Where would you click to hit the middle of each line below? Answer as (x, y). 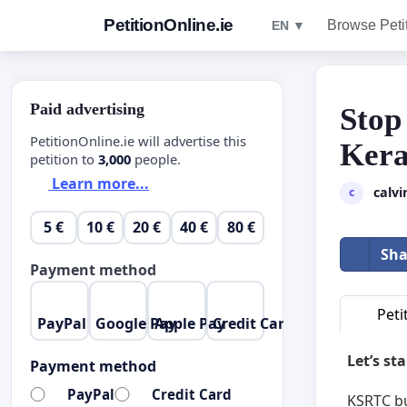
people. (156, 159)
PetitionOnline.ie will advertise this (138, 140)
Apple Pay (189, 323)
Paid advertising (87, 109)
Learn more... (99, 184)
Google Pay (136, 323)
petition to (64, 159)
